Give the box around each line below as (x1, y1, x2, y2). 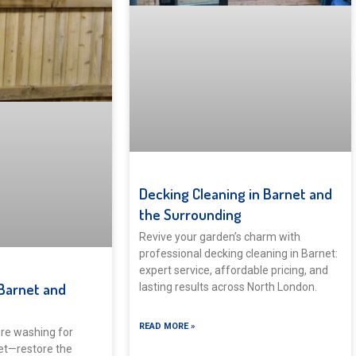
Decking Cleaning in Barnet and (139, 183, 333, 203)
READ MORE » (139, 320, 196, 331)
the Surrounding (139, 203, 242, 224)
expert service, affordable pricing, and (139, 263, 329, 277)
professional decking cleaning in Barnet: (139, 246, 339, 260)
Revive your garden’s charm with (139, 230, 301, 243)
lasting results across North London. (139, 280, 318, 293)
